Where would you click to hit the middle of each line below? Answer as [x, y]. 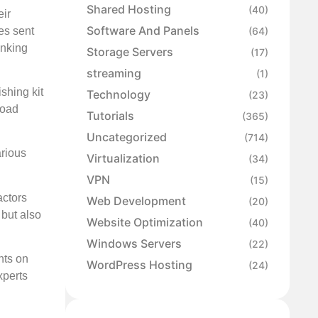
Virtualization [123, 159]
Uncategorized [127, 137]
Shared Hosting [129, 10]
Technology [119, 95]
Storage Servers [130, 52]
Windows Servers [134, 244]
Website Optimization [145, 223]
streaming [114, 73]
